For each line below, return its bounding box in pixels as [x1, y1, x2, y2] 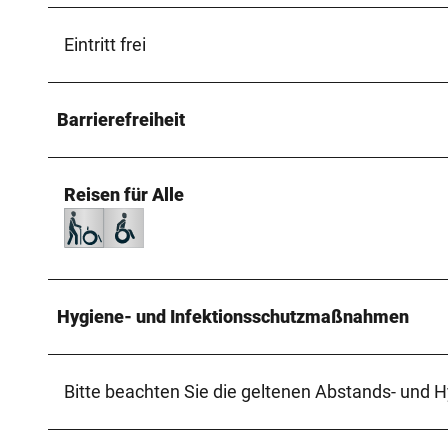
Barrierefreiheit [57, 108, 185, 130]
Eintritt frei [64, 33, 146, 55]
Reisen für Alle [64, 183, 184, 205]
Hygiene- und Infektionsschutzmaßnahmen [57, 305, 409, 327]
